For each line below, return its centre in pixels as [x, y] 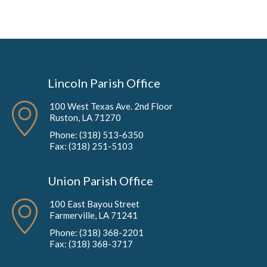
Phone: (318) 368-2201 [97, 233]
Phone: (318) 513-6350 [97, 134]
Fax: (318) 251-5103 [91, 146]
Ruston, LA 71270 [85, 117]
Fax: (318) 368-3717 [91, 244]
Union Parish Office [100, 181]
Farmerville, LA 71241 [94, 215]
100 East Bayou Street [94, 204]
